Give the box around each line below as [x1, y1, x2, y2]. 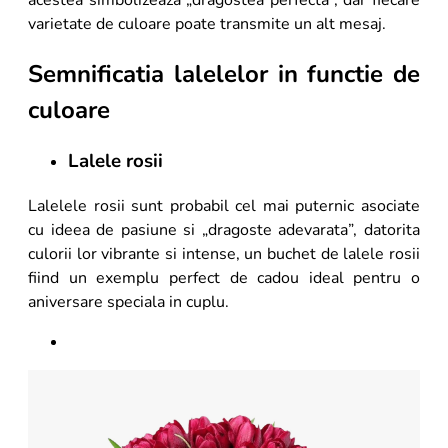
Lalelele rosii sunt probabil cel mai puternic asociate [28, 195, 420, 218]
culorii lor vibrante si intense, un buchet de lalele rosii [28, 243, 420, 266]
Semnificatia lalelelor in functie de [28, 57, 420, 90]
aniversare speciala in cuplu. [28, 291, 229, 314]
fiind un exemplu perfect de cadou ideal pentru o [28, 267, 420, 290]
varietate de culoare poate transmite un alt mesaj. [28, 12, 390, 35]
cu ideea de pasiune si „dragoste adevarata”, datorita [28, 219, 420, 242]
